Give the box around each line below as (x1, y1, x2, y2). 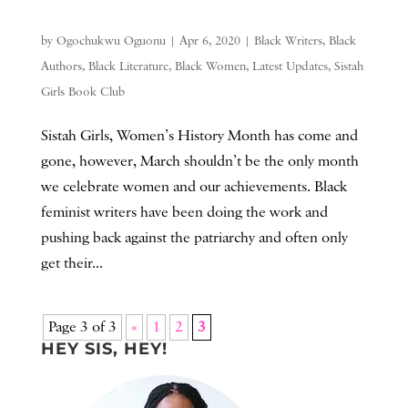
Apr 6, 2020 (178, 32, 240, 49)
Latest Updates (251, 57, 328, 75)
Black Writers (253, 32, 322, 49)
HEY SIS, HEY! (40, 338, 168, 359)
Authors (40, 57, 82, 75)
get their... (40, 253, 103, 273)
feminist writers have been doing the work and (40, 202, 328, 222)
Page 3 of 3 (47, 317, 117, 337)
